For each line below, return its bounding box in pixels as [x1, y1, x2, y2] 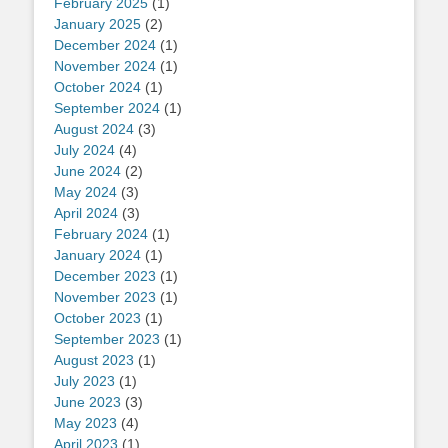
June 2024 [54, 163, 121, 180]
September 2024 [54, 100, 160, 117]
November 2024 [54, 58, 156, 75]
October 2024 [54, 79, 141, 96]
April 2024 [54, 205, 118, 222]
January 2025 [54, 16, 141, 33]
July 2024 [54, 142, 115, 159]
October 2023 [54, 310, 141, 327]
